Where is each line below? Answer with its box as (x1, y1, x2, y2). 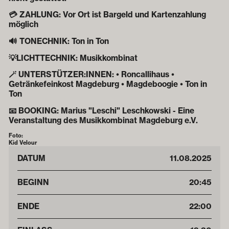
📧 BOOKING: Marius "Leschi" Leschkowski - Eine (9, 105, 194, 116)
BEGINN (17, 177, 49, 188)
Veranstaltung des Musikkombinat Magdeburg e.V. (9, 115, 198, 125)
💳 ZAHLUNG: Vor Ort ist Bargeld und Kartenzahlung (9, 10, 206, 20)
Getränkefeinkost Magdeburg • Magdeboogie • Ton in (9, 79, 207, 89)
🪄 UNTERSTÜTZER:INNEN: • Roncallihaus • (9, 70, 174, 80)
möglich (9, 19, 38, 30)
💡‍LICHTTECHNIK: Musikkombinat (9, 53, 138, 63)
